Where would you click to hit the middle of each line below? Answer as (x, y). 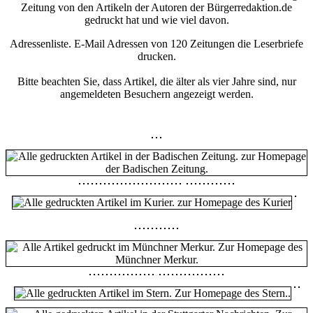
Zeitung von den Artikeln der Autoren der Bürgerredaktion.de (156, 8)
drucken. (156, 57)
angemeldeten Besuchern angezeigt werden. (156, 94)
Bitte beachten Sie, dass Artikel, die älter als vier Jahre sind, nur (156, 82)
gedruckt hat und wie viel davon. (156, 20)
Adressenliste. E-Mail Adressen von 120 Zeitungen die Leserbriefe (156, 44)
